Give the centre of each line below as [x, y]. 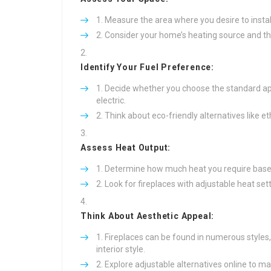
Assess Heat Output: [126, 148]
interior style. [121, 249]
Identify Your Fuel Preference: [147, 67]
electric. [111, 100]
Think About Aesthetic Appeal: [148, 216]
